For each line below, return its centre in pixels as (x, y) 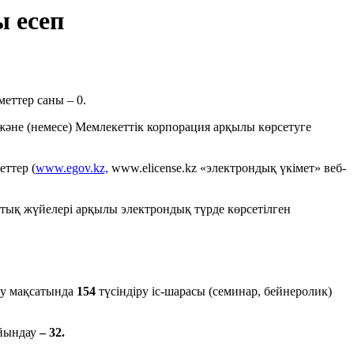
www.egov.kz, (72, 168)
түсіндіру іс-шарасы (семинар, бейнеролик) (215, 292)
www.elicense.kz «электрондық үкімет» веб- (227, 168)
